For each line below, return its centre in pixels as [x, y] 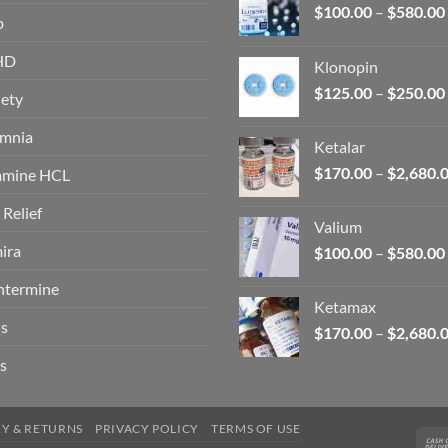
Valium [338, 226]
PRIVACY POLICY [147, 428]
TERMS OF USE [256, 428]
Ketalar [339, 146]
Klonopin [346, 66]
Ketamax [345, 306]
